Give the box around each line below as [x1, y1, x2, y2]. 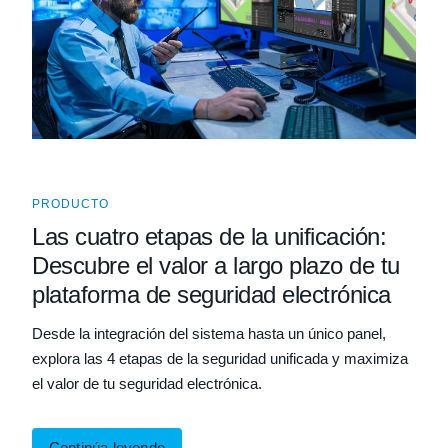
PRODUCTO [32, 197, 109, 211]
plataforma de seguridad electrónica [32, 281, 391, 308]
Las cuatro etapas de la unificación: [32, 223, 386, 250]
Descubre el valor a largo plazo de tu [32, 252, 400, 279]
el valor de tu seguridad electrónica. [32, 375, 262, 392]
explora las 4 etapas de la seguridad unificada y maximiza [32, 350, 408, 367]
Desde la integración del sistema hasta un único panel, [32, 325, 386, 342]
